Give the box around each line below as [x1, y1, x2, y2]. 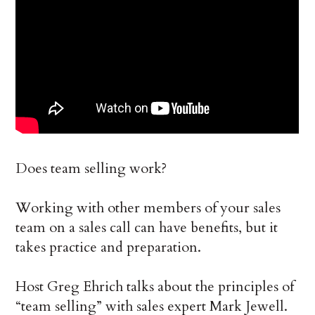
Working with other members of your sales [15, 198, 281, 218]
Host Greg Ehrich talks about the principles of [15, 277, 295, 297]
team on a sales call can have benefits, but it [15, 218, 278, 238]
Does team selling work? [15, 159, 167, 179]
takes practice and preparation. [15, 238, 202, 257]
